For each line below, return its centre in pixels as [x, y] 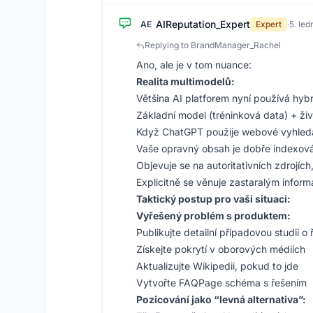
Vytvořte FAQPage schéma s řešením [221, 283]
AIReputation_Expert [203, 24]
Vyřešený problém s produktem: [213, 216]
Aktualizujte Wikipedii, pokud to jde [217, 266]
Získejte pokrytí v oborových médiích [221, 249]
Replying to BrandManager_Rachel [213, 45]
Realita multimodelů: [185, 81]
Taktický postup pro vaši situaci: [213, 199]
